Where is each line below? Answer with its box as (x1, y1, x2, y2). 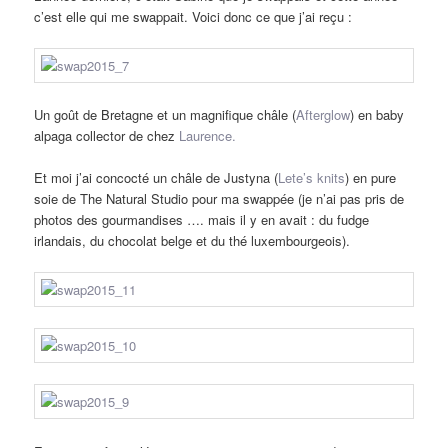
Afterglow (296, 104, 351, 124)
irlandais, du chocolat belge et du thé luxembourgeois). (34, 231, 351, 251)
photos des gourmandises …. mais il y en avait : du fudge (34, 210, 370, 230)
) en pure (345, 168, 397, 188)
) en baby (350, 104, 405, 124)
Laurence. (179, 125, 237, 145)
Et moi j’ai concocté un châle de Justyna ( (34, 168, 279, 188)
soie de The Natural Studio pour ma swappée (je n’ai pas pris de (34, 189, 405, 209)
